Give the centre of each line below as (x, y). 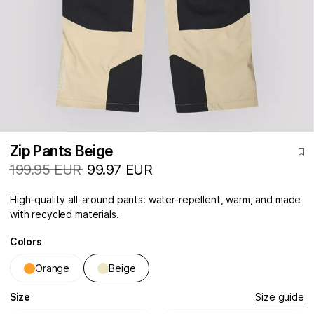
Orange (53, 268)
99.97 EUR (120, 170)
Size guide (280, 297)
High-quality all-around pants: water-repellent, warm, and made (156, 200)
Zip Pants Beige (62, 151)
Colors (26, 242)
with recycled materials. (64, 214)
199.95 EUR (46, 170)
